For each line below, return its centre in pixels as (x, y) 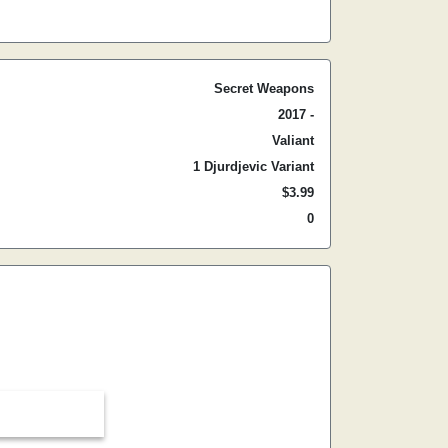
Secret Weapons (264, 88)
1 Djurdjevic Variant (253, 166)
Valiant (293, 140)
